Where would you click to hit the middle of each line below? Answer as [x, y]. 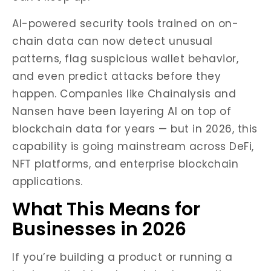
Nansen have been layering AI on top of [122, 111]
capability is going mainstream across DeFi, [133, 146]
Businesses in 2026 [99, 229]
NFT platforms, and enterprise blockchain [125, 164]
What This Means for [106, 209]
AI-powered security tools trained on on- [125, 24]
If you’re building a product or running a [122, 257]
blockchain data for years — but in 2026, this [135, 129]
